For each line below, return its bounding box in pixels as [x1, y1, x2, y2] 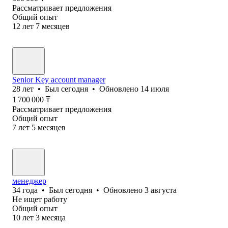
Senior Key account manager [12, 75, 105, 84]
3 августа [145, 185, 177, 194]
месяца [42, 213, 66, 222]
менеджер [12, 176, 46, 185]
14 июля [140, 84, 169, 93]
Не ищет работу [12, 194, 67, 204]
